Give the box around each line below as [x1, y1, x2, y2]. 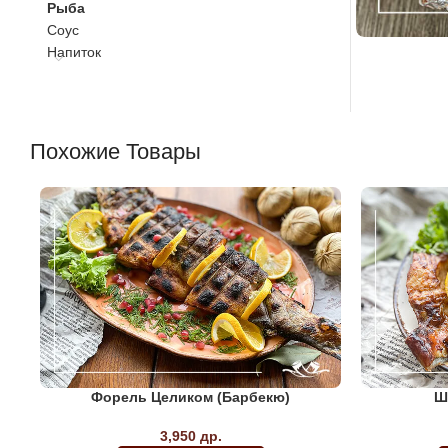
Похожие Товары [30, 139, 201, 164]
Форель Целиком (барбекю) [91, 388, 290, 405]
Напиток [47, 44, 101, 60]
